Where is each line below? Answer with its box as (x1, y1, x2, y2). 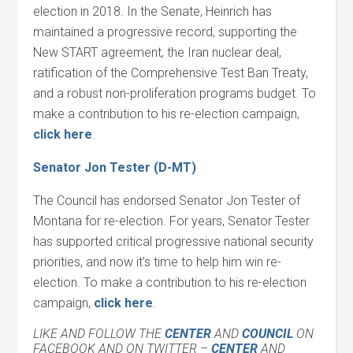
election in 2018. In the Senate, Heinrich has (33, 4, 273, 19)
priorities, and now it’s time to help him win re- (33, 255, 282, 269)
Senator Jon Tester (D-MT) (33, 160, 197, 175)
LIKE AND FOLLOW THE (33, 326, 165, 341)
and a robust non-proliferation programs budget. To (33, 86, 317, 101)
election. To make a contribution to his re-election (33, 275, 307, 290)
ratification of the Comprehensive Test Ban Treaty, (33, 65, 309, 80)
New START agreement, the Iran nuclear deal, (33, 45, 282, 60)
